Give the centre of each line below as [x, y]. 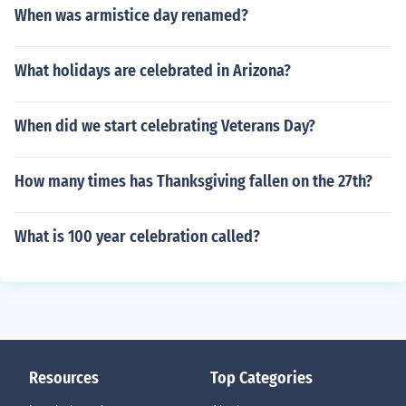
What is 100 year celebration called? [137, 237]
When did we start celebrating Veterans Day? [165, 126]
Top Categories [261, 378]
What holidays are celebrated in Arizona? [153, 71]
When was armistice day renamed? [131, 15]
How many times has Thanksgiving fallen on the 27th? [193, 181]
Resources [64, 378]
